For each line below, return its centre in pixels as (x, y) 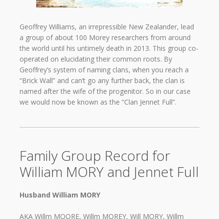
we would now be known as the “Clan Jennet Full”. (98, 102)
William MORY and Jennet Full (109, 171)
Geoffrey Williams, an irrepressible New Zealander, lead (107, 26)
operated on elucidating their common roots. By (96, 59)
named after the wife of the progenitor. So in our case (105, 91)
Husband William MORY (60, 195)
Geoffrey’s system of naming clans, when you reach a (104, 69)
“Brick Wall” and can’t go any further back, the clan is (102, 80)
